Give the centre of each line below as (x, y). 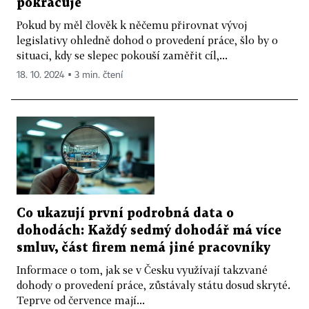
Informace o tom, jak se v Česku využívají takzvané (142, 269)
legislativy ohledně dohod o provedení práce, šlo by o (147, 40)
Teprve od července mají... (81, 300)
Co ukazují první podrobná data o (125, 213)
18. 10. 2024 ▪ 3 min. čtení (70, 75)
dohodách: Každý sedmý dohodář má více (149, 230)
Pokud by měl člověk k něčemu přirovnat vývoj (132, 24)
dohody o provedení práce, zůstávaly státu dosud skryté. (153, 285)
